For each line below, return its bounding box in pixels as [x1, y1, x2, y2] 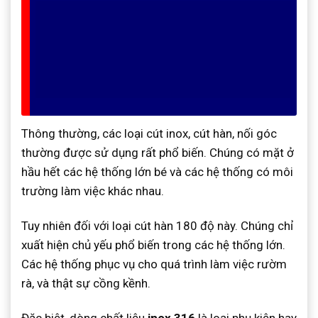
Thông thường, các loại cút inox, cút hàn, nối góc [21, 126, 277, 141]
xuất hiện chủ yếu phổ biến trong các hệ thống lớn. [21, 237, 285, 252]
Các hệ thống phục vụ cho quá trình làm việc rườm [21, 256, 287, 271]
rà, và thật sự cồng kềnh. [21, 275, 150, 290]
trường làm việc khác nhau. [21, 183, 164, 198]
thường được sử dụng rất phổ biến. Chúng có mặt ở [21, 145, 294, 160]
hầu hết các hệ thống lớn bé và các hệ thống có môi [21, 164, 293, 179]
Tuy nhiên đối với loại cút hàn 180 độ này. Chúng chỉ [21, 218, 293, 233]
